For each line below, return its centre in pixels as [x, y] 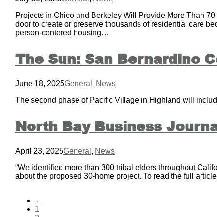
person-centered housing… [62, 32]
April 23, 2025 [39, 151]
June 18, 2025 [40, 84]
